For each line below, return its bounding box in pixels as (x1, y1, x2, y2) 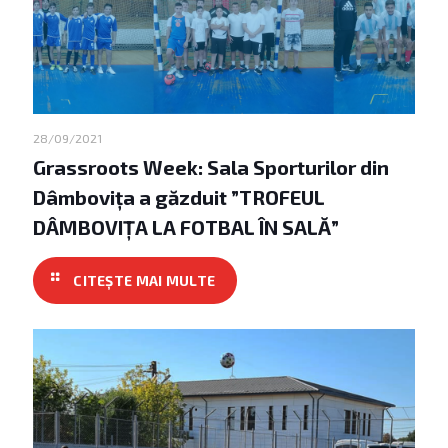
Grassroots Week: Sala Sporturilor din (33, 154, 389, 179)
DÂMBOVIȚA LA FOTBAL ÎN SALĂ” (33, 214, 339, 239)
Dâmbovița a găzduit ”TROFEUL (33, 184, 325, 209)
